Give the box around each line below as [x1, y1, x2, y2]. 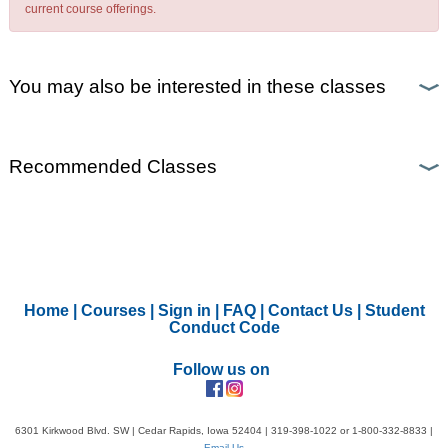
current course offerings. [24, 2, 156, 16]
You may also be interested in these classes [8, 76, 386, 97]
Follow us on [172, 360, 270, 378]
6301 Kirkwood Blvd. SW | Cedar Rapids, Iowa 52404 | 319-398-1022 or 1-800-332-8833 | [15, 425, 433, 437]
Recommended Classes [8, 156, 217, 177]
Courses [80, 301, 146, 319]
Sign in [157, 301, 211, 319]
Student [364, 301, 425, 319]
